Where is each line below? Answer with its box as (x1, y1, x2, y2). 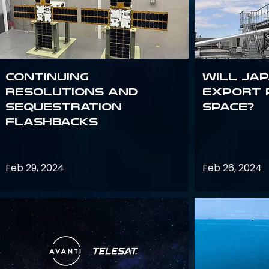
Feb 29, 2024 (5, 161, 64, 175)
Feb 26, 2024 (202, 161, 262, 175)
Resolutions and (5, 85, 138, 98)
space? (202, 100, 254, 113)
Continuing (5, 70, 89, 83)
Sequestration (5, 100, 122, 113)
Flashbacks (5, 115, 98, 128)
